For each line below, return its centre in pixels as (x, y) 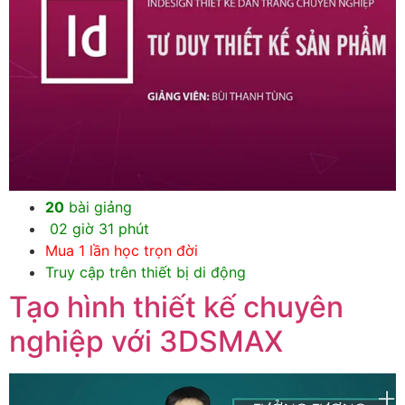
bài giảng (98, 207)
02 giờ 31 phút (97, 229)
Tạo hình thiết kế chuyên (176, 307)
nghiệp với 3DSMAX (146, 342)
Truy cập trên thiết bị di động (146, 273)
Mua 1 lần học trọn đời (122, 251)
